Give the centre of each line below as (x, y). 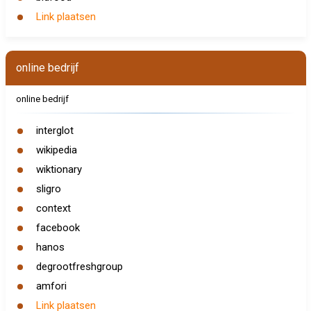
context (53, 208)
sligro (48, 189)
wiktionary (59, 169)
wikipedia (56, 150)
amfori (51, 286)
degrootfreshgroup (79, 267)
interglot (54, 131)
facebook (58, 228)
